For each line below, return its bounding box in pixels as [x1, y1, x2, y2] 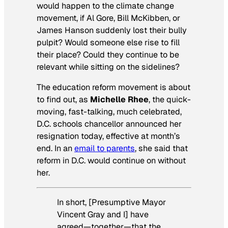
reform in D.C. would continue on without [37, 155, 186, 166]
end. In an [37, 142, 74, 154]
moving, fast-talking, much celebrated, [37, 106, 182, 117]
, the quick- [149, 94, 191, 105]
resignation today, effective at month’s [37, 130, 180, 141]
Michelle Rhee [90, 94, 149, 105]
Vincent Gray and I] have [57, 209, 149, 220]
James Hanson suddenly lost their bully [37, 24, 187, 36]
